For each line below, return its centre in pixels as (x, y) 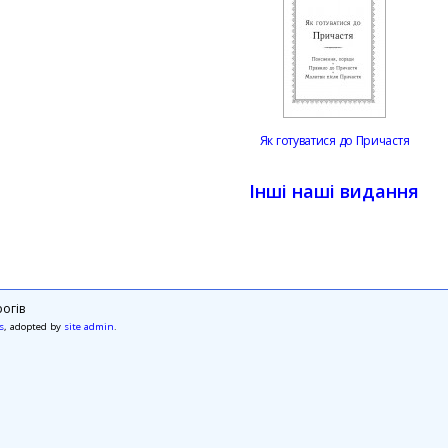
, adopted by (33, 327)
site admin (88, 327)
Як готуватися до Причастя (334, 141)
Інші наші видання (334, 191)
